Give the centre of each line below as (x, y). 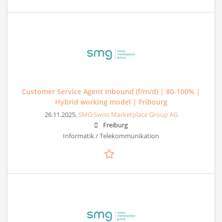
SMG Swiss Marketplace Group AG (128, 114)
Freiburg (115, 125)
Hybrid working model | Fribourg (111, 102)
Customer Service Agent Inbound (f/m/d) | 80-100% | (111, 91)
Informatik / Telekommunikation (111, 136)
